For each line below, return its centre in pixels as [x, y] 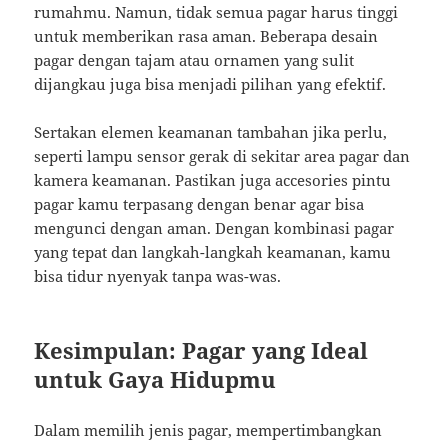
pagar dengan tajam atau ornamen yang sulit [194, 60]
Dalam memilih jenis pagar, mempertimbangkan [208, 430]
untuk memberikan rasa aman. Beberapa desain [206, 36]
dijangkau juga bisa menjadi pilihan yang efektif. [210, 84]
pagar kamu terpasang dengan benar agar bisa [199, 204]
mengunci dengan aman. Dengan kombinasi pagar [214, 228]
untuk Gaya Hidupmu [155, 379]
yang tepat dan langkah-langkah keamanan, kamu [213, 252]
